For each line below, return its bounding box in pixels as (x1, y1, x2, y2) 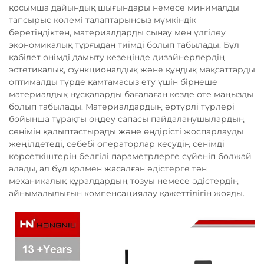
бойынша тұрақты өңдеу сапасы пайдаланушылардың (9, 114, 245, 125)
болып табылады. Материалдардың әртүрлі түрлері (9, 101, 235, 113)
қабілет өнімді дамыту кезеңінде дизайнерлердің (9, 52, 225, 63)
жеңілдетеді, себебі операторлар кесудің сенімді (9, 138, 225, 150)
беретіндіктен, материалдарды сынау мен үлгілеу (9, 27, 226, 38)
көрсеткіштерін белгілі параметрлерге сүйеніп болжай (9, 151, 252, 162)
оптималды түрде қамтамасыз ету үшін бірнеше (9, 77, 217, 88)
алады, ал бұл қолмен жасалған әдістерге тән (9, 163, 207, 174)
